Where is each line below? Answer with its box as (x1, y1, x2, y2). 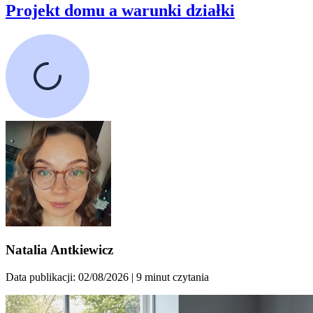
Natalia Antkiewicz (6, 242, 113, 257)
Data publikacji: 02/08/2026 (6, 270, 129, 283)
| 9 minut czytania (129, 270, 209, 283)
